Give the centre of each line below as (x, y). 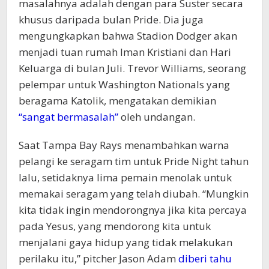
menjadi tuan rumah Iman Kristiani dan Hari (125, 52)
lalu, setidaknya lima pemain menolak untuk (125, 177)
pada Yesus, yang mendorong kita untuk (115, 226)
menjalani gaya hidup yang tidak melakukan (125, 242)
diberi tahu (205, 258)
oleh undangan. (157, 117)
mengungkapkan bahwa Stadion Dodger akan (128, 36)
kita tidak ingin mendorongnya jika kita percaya (133, 210)
